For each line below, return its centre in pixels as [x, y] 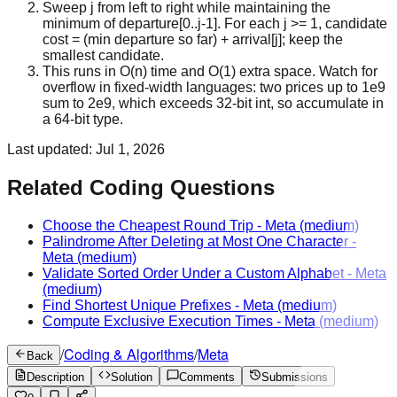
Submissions [295, 378]
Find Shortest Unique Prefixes [137, 306]
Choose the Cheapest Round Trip [148, 226]
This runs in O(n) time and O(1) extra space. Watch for [210, 72]
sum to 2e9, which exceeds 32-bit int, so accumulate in [213, 104]
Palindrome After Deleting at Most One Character [195, 242]
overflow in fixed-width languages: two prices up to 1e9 [214, 88]
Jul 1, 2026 [130, 150]
